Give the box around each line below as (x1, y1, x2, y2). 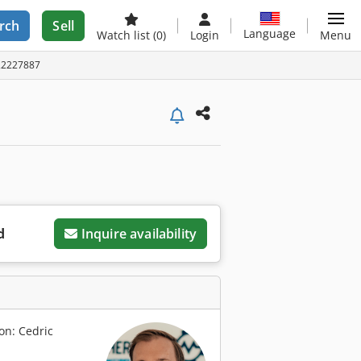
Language (243, 25, 296, 41)
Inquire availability (81, 225, 197, 243)
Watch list (97, 27, 153, 43)
